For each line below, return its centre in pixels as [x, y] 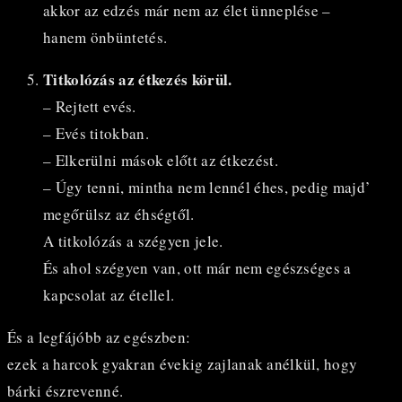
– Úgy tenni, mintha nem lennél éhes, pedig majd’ [207, 187]
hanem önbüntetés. [105, 37]
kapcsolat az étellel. [109, 294]
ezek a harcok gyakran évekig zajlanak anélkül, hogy [183, 363]
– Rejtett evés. [90, 106]
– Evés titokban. [96, 133]
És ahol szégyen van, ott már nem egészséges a [197, 267]
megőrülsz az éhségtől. [119, 214]
